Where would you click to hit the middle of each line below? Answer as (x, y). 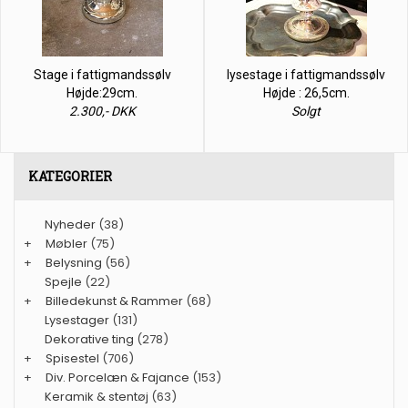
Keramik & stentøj (97, 396)
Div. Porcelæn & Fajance (117, 377)
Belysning (74, 262)
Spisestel (72, 358)
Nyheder (70, 224)
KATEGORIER (70, 176)
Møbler (66, 243)
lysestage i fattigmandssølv (306, 74)
